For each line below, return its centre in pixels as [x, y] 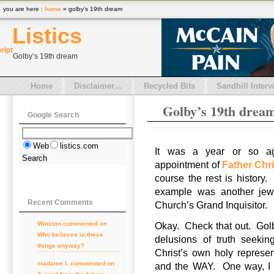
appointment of [188, 165]
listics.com [79, 146]
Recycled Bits [169, 86]
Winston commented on [72, 224]
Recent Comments [60, 203]
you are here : [24, 9]
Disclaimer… [98, 86]
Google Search [53, 115]
